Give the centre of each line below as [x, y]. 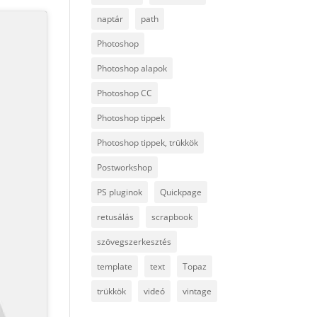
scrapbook [172, 217]
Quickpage [180, 192]
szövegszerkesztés [134, 242]
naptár [110, 19]
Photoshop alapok [132, 68]
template [114, 266]
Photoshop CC [124, 93]
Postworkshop [124, 167]
